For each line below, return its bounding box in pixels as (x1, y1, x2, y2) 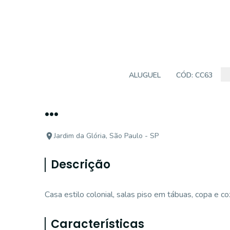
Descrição (51, 157, 110, 172)
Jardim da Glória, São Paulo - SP (54, 131, 159, 141)
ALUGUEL (129, 70, 161, 80)
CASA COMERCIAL (52, 70, 113, 80)
